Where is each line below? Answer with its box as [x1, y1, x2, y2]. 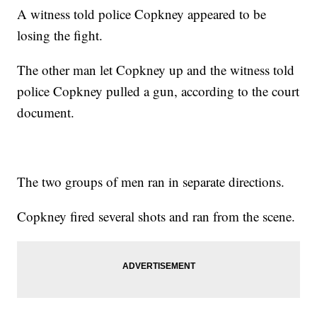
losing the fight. [17, 26, 103, 45]
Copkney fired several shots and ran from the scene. [17, 207, 296, 226]
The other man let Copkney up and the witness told [17, 61, 295, 79]
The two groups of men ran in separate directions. [17, 173, 285, 191]
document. [17, 103, 75, 122]
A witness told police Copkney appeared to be [17, 5, 267, 23]
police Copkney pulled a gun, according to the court [17, 82, 300, 100]
